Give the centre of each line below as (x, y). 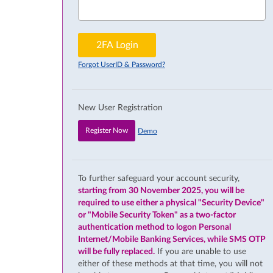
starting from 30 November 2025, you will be (161, 191)
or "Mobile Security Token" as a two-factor (157, 215)
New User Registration (120, 108)
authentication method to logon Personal (154, 227)
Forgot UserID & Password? (122, 65)
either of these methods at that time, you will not (170, 264)
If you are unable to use (200, 252)
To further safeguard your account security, (159, 179)
